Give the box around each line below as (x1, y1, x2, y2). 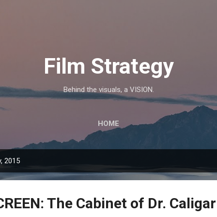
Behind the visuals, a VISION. (63, 85, 154, 94)
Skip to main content (76, 8, 141, 16)
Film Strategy (43, 53, 174, 79)
